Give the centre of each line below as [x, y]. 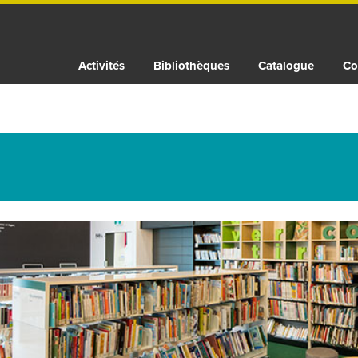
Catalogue [286, 66]
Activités [101, 66]
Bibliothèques [191, 66]
